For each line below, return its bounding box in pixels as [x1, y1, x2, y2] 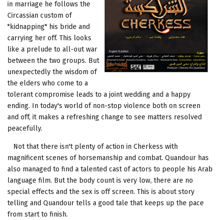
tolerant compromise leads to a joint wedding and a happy [7, 90, 191, 99]
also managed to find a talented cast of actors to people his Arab [7, 165, 213, 173]
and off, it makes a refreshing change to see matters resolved [7, 112, 202, 121]
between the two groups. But [7, 56, 99, 65]
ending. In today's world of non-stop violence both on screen [7, 101, 200, 110]
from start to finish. [7, 210, 68, 219]
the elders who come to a [7, 79, 88, 87]
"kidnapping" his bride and [7, 22, 90, 31]
